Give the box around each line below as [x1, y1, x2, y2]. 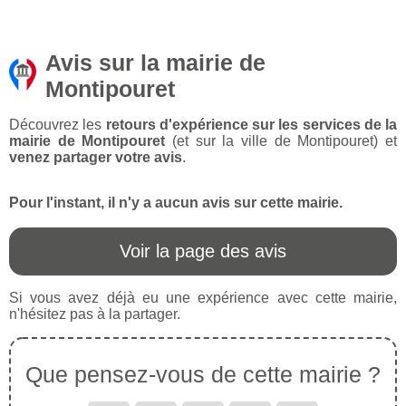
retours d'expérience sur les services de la [105, 117, 397, 133]
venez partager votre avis [9, 150, 182, 166]
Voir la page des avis [120, 241, 286, 262]
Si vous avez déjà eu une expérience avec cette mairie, [9, 290, 397, 306]
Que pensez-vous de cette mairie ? [25, 362, 381, 388]
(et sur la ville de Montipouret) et [165, 133, 398, 150]
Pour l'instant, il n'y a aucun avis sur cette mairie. [9, 195, 343, 211]
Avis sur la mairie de [45, 50, 266, 76]
